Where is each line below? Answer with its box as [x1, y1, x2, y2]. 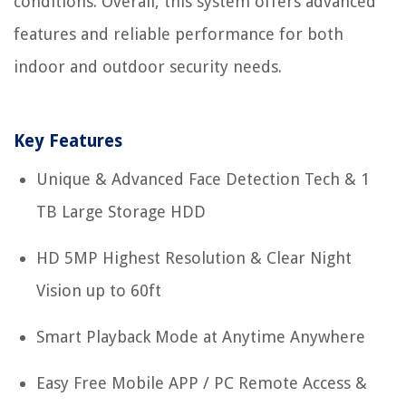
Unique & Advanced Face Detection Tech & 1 [36, 169, 370, 189]
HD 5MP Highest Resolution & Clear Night [36, 248, 352, 268]
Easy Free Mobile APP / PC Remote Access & [36, 373, 367, 393]
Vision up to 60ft [36, 281, 161, 301]
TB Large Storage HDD [36, 202, 206, 222]
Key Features [14, 130, 122, 152]
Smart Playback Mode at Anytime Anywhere [36, 327, 365, 347]
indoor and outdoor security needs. [14, 57, 282, 77]
